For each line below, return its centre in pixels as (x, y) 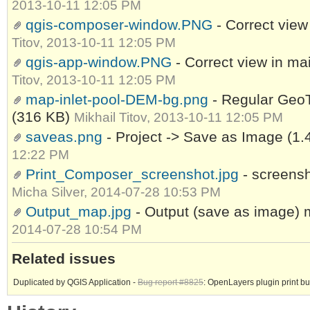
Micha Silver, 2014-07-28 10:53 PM (116, 192)
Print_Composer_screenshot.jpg (132, 174)
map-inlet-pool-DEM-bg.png (117, 99)
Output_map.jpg (79, 211)
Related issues (64, 259)
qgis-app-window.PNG (99, 62)
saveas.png (64, 137)
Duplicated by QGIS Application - (75, 282)
